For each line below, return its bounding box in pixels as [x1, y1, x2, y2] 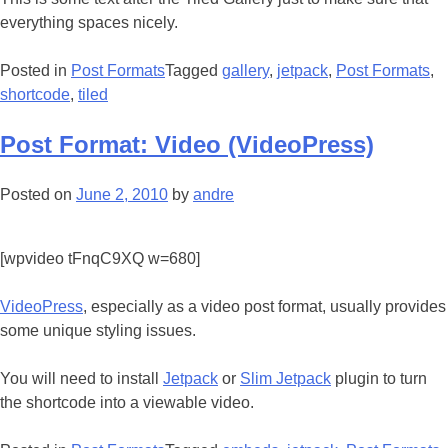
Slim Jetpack [240, 369, 331, 387]
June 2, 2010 [76, 185, 168, 203]
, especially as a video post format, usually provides [83, 297, 446, 315]
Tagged [165, 61, 222, 79]
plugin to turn [331, 369, 427, 387]
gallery [222, 61, 269, 79]
